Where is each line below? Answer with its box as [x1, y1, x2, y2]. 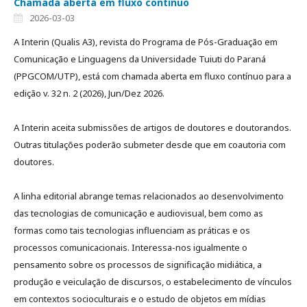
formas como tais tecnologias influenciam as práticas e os [14, 224, 250, 237]
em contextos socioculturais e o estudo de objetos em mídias [14, 293, 266, 306]
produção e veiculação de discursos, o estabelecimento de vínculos [14, 275, 292, 288]
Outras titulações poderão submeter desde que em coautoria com [14, 138, 286, 151]
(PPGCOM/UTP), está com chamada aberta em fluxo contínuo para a [14, 70, 291, 83]
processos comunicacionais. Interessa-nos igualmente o [14, 241, 247, 254]
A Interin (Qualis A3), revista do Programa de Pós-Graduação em [14, 36, 278, 49]
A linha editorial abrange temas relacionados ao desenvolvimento [14, 190, 284, 203]
